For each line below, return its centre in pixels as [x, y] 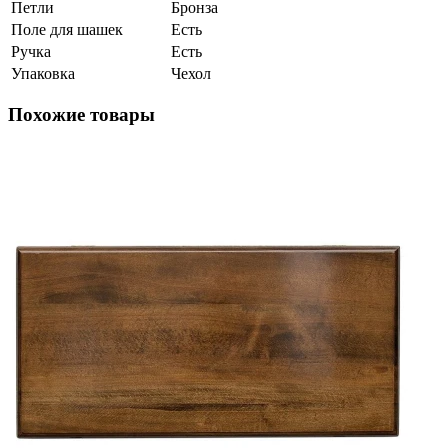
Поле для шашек [67, 29]
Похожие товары [81, 115]
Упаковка [43, 73]
